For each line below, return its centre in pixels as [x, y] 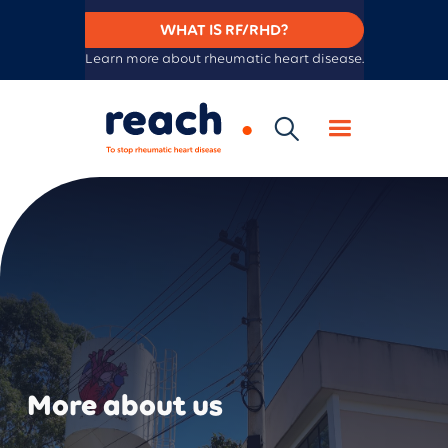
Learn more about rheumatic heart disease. [224, 58]
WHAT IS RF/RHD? [224, 29]
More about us [125, 404]
